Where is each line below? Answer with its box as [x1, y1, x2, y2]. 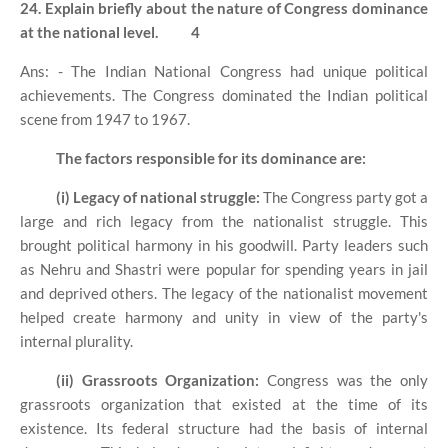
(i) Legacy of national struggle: [56, 187, 260, 206]
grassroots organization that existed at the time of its [20, 394, 428, 413]
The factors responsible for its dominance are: [56, 148, 366, 167]
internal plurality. [20, 331, 133, 350]
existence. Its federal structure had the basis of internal [20, 418, 428, 437]
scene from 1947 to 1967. [20, 109, 190, 128]
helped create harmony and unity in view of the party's [20, 307, 428, 326]
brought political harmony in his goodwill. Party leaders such [20, 235, 428, 254]
